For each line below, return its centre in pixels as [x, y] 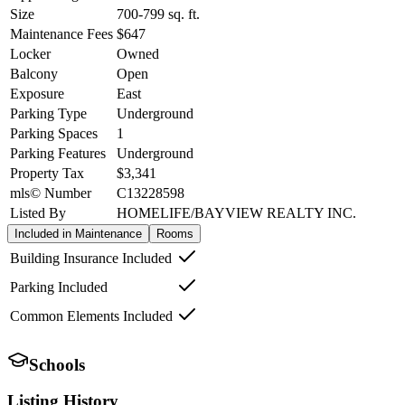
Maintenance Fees [61, 33]
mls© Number [51, 193]
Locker [30, 53]
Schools [57, 364]
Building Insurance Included [91, 258]
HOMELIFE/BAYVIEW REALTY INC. [236, 212]
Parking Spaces [54, 133]
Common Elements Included [91, 316]
